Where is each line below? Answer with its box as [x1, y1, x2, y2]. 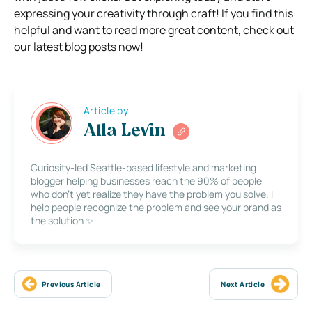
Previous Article [42, 279, 101, 289]
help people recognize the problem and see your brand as [31, 200, 281, 214]
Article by [84, 104, 129, 118]
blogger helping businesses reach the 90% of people [31, 173, 262, 187]
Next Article [221, 279, 265, 289]
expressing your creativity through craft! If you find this [14, 5, 293, 21]
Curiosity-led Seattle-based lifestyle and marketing [31, 160, 256, 174]
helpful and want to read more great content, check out [14, 22, 294, 38]
